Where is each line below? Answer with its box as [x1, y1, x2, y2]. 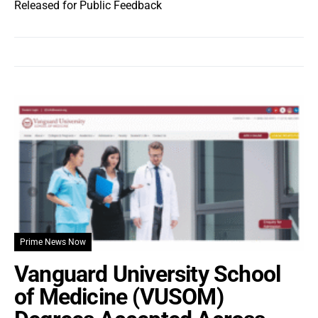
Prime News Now [20, 237, 86, 247]
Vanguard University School [14, 261, 281, 287]
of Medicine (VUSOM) [14, 283, 224, 310]
